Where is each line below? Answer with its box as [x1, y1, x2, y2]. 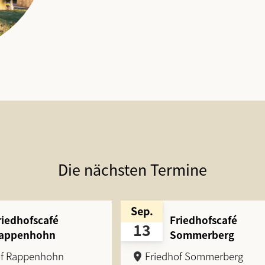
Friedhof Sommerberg [145, 248, 243, 264]
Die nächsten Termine [58, 158, 207, 180]
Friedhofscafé [170, 212, 238, 227]
